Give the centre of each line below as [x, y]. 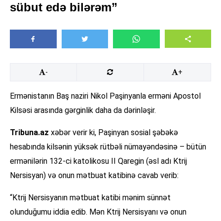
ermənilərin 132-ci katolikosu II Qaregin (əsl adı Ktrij [98, 161]
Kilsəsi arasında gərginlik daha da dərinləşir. [83, 110]
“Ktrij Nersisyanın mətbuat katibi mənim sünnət [90, 198]
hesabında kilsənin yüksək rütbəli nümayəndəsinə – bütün [108, 147]
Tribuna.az [29, 133]
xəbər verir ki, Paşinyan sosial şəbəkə [113, 133]
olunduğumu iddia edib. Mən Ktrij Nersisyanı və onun [98, 212]
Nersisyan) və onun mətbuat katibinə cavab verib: [94, 176]
